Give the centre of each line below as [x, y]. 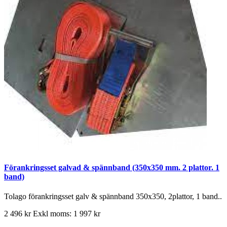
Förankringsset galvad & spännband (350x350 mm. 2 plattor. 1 [112, 167]
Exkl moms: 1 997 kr [67, 214]
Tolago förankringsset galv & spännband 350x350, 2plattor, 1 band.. [113, 197]
